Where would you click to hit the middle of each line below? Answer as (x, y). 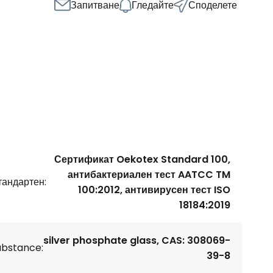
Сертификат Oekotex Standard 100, (142, 159)
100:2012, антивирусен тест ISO (154, 190)
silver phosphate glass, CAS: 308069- (137, 240)
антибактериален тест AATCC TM (149, 174)
